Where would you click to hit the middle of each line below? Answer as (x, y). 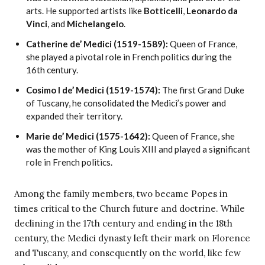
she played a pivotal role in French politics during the (129, 57)
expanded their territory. (74, 116)
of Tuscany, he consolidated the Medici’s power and (126, 103)
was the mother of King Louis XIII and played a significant (138, 149)
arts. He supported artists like (85, 11)
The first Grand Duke (202, 90)
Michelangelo (95, 24)
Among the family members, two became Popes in (121, 194)
